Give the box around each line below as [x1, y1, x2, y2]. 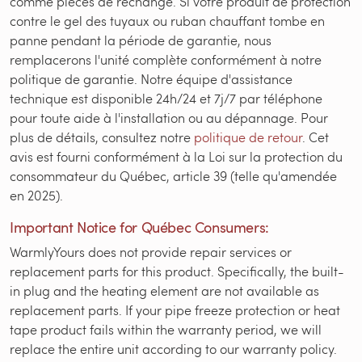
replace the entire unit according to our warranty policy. [10, 339, 337, 357]
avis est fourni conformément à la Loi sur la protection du [10, 147, 343, 165]
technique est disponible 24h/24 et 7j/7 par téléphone [10, 89, 322, 107]
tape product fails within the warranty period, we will [10, 320, 322, 338]
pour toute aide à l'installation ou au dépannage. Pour [10, 108, 328, 126]
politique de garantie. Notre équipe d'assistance [10, 69, 293, 87]
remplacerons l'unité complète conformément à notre [10, 50, 322, 68]
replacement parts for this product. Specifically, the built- [10, 262, 344, 280]
